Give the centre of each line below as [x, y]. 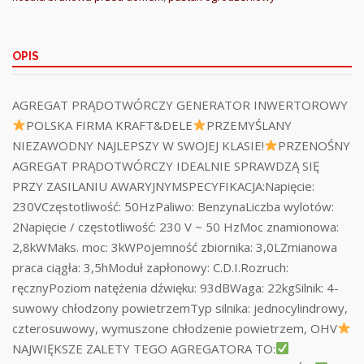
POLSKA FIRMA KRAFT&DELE [110, 125]
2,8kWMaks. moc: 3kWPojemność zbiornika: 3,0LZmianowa [175, 247]
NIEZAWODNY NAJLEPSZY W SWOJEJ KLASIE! [138, 145]
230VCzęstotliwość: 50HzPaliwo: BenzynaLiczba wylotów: [173, 206]
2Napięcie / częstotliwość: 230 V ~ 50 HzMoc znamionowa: [175, 226]
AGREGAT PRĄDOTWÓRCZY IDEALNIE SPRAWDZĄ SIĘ [166, 165]
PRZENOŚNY [314, 145]
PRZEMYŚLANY [249, 125]
